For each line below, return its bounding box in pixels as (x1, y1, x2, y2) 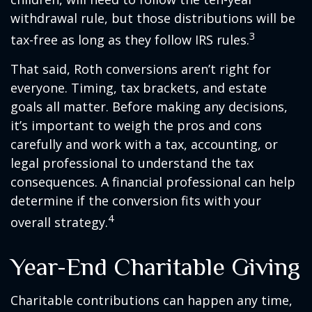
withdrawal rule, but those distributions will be (10, 10, 295, 27)
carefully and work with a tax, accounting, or (10, 136, 278, 153)
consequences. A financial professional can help (10, 173, 295, 191)
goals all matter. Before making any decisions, (10, 98, 288, 116)
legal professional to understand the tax (10, 155, 253, 172)
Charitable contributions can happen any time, (10, 292, 292, 309)
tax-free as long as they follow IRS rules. (10, 31, 249, 49)
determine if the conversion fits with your (10, 192, 261, 210)
